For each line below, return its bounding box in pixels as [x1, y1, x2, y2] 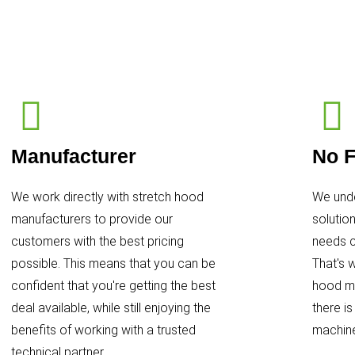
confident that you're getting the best [10, 277, 216, 293]
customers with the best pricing [10, 233, 184, 249]
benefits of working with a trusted [10, 322, 196, 338]
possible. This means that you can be [10, 255, 216, 271]
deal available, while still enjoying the [10, 300, 211, 315]
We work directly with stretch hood [10, 189, 204, 204]
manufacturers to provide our [10, 211, 173, 227]
